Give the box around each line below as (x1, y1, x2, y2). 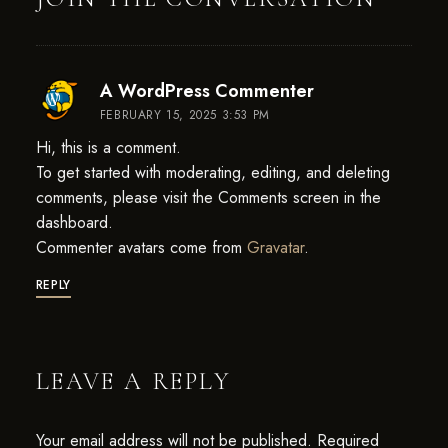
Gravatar (246, 236, 304, 259)
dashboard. (35, 211, 113, 234)
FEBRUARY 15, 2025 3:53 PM (99, 106, 270, 124)
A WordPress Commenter (99, 78, 314, 104)
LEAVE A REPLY (35, 367, 232, 396)
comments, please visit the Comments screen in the (35, 186, 381, 209)
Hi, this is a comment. (35, 136, 181, 159)
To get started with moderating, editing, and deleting (35, 161, 390, 184)
